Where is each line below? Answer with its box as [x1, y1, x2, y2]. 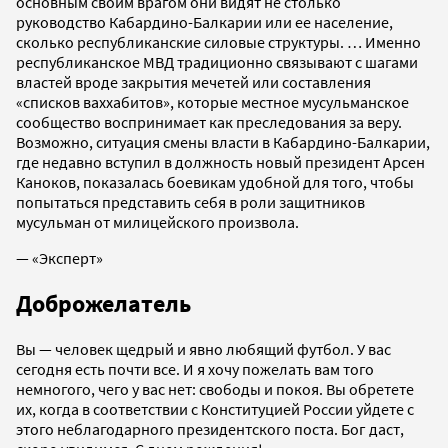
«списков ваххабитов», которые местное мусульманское [16, 92, 409, 113]
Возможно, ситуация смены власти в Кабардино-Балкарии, [16, 132, 430, 153]
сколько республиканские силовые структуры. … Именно [16, 32, 421, 53]
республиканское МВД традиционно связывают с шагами [16, 52, 418, 73]
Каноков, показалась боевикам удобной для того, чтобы [16, 172, 414, 193]
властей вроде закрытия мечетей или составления [16, 72, 371, 93]
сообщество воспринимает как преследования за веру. [16, 112, 402, 133]
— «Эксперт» [16, 248, 103, 269]
